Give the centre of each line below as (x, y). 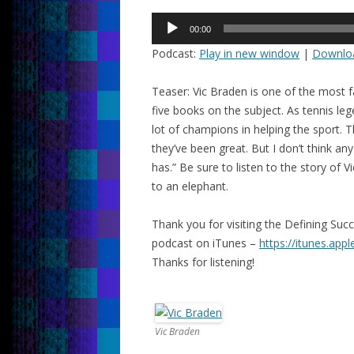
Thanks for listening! (203, 262)
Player (167, 40)
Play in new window (249, 53)
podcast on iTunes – (205, 243)
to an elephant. (190, 186)
